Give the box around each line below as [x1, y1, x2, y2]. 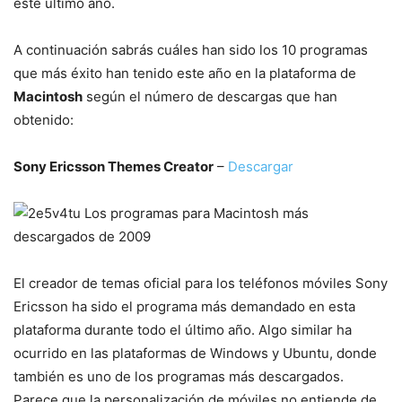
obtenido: [13, 111, 74, 128]
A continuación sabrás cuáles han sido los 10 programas [13, 41, 368, 58]
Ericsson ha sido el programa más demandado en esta [13, 298, 355, 315]
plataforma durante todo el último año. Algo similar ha [13, 321, 352, 338]
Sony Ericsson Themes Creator [13, 158, 214, 175]
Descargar [228, 158, 293, 175]
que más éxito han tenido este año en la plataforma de [13, 65, 356, 82]
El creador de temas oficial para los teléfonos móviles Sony [13, 275, 388, 292]
